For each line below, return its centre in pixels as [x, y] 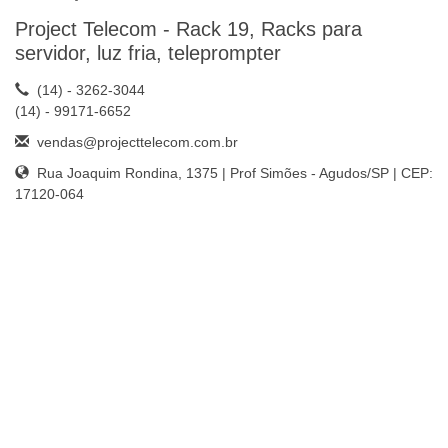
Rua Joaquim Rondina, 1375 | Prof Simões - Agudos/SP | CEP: [231, 173]
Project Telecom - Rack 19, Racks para [188, 29]
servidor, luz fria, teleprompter [148, 53]
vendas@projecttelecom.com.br [137, 142]
